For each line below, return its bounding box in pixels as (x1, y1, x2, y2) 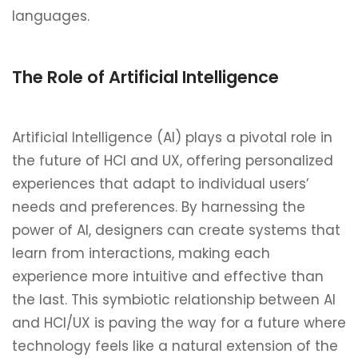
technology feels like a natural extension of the (12, 336, 338, 356)
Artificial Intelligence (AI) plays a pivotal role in (12, 128, 332, 147)
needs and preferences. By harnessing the (12, 197, 305, 217)
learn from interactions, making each (12, 244, 270, 263)
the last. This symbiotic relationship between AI (12, 290, 336, 309)
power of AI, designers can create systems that (12, 221, 340, 240)
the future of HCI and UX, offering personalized (12, 151, 333, 170)
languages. (12, 6, 89, 26)
